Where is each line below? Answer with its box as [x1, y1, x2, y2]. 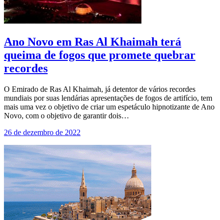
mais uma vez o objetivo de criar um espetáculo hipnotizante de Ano [4, 103, 215, 111]
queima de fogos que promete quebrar [4, 49, 195, 62]
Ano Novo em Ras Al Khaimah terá [4, 35, 181, 49]
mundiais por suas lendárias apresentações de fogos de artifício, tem [4, 94, 212, 103]
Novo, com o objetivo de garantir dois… [4, 111, 129, 120]
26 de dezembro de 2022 [4, 128, 81, 137]
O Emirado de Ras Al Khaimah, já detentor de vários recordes [4, 85, 195, 94]
